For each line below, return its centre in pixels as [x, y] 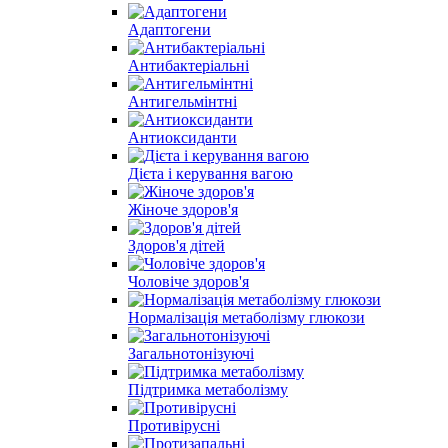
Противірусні [174, 425]
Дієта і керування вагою [210, 173]
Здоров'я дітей [176, 245]
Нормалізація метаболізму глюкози [246, 317]
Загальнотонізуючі [191, 353]
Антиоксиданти [182, 137]
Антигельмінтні [182, 101]
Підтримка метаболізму [208, 389]
